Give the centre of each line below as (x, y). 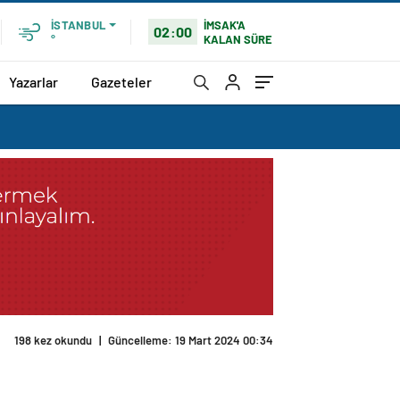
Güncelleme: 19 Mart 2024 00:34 (191, 341)
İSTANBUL (78, 25)
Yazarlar (33, 81)
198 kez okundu (53, 341)
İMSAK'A (225, 25)
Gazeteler (121, 81)
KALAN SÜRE (238, 39)
